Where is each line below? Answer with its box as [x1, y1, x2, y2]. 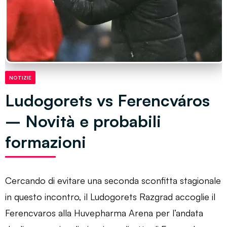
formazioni [5, 131, 86, 152]
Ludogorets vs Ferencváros [5, 90, 210, 110]
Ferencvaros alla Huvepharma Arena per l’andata [5, 207, 203, 218]
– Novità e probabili [5, 110, 161, 131]
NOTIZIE [9, 74, 31, 81]
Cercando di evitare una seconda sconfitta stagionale [5, 174, 221, 186]
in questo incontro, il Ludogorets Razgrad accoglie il [5, 191, 215, 202]
